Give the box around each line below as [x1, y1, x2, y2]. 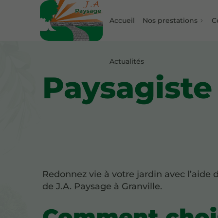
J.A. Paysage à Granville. [56, 181, 163, 192]
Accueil [109, 16, 135, 25]
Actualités [109, 56, 145, 66]
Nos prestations [142, 16, 198, 25]
